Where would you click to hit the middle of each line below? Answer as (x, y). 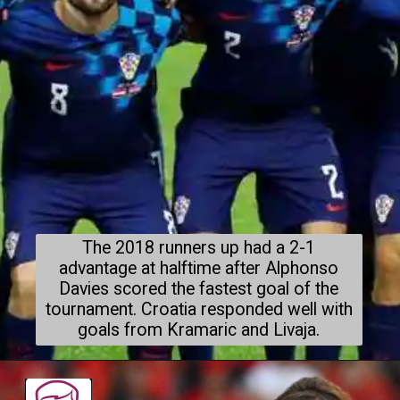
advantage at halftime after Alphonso (199, 269)
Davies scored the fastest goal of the (199, 289)
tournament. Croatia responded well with (199, 310)
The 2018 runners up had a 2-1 (199, 248)
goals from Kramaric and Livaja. (199, 330)
